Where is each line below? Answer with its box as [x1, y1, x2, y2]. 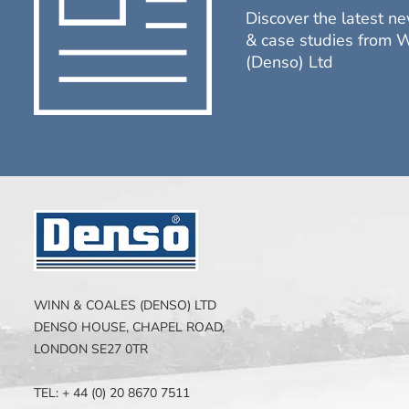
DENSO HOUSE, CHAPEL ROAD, [33, 319, 225, 337]
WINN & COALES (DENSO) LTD [33, 297, 216, 315]
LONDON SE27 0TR [33, 341, 148, 359]
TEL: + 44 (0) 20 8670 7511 [33, 384, 190, 403]
